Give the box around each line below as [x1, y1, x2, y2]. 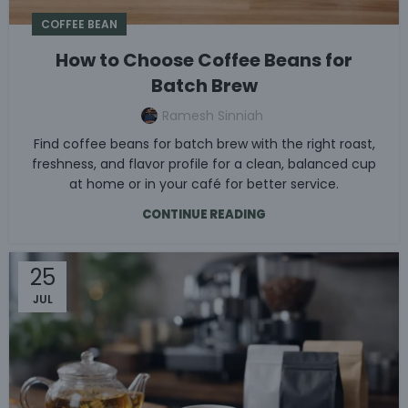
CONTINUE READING [142, 205, 266, 223]
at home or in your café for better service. [69, 174, 339, 193]
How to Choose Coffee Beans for [56, 46, 352, 73]
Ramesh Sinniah [161, 106, 263, 125]
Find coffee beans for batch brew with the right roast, [33, 134, 375, 153]
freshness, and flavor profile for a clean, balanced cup [32, 154, 376, 173]
